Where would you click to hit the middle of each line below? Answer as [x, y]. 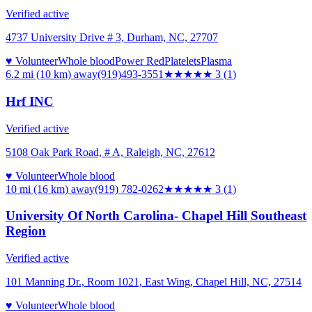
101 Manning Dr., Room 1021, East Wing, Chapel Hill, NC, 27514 [154, 282]
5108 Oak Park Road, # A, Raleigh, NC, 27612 [110, 152]
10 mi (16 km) [37, 189]
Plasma [216, 61]
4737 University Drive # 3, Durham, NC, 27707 [112, 38]
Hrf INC [30, 101]
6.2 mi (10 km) [38, 75]
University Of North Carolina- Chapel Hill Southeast [156, 216]
